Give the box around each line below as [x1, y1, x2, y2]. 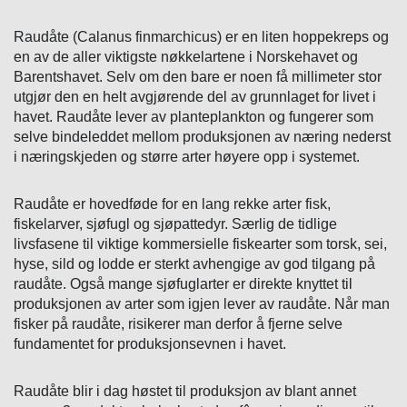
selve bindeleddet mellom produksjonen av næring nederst [14, 129, 391, 145]
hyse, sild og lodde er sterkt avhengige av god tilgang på [14, 256, 375, 273]
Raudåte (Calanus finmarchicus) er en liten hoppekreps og [14, 29, 389, 45]
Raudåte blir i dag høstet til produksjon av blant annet [14, 383, 356, 400]
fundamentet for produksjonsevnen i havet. [14, 336, 286, 352]
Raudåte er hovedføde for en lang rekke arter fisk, [14, 196, 331, 213]
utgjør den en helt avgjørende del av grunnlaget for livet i [14, 89, 376, 105]
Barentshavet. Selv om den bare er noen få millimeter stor [14, 69, 382, 85]
